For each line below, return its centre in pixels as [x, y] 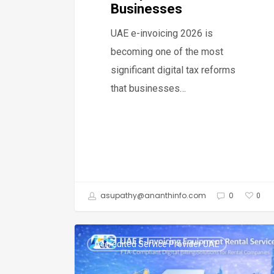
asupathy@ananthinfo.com [152, 196]
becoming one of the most [167, 51]
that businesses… [149, 88]
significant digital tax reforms [173, 70]
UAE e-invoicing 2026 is [162, 33]
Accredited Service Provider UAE [157, 244]
